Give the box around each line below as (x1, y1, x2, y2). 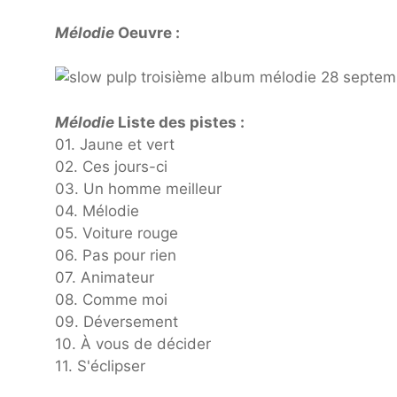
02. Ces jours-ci (55, 157, 167, 175)
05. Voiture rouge (55, 223, 178, 242)
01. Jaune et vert (55, 135, 175, 153)
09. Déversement (55, 312, 178, 331)
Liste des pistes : (114, 113, 245, 131)
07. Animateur (55, 268, 154, 286)
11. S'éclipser (55, 356, 145, 375)
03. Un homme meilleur (55, 179, 222, 198)
